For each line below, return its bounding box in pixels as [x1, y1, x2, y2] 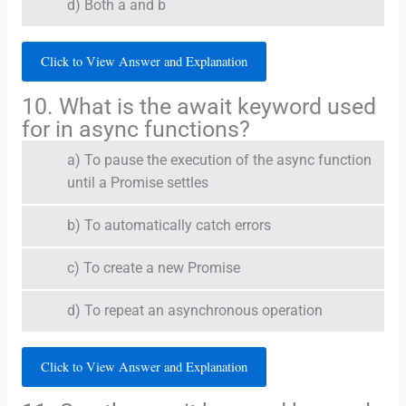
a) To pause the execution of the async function [66, 151, 372, 169]
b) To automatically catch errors [66, 217, 271, 234]
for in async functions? [21, 115, 250, 142]
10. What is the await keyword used [21, 92, 376, 120]
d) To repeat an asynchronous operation [66, 302, 323, 319]
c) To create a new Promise [66, 259, 240, 276]
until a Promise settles [66, 174, 208, 191]
